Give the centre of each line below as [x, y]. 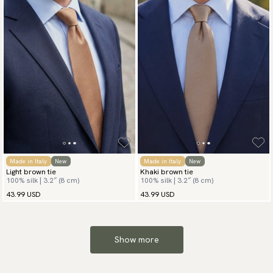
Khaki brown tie [167, 172]
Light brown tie [31, 172]
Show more [136, 240]
